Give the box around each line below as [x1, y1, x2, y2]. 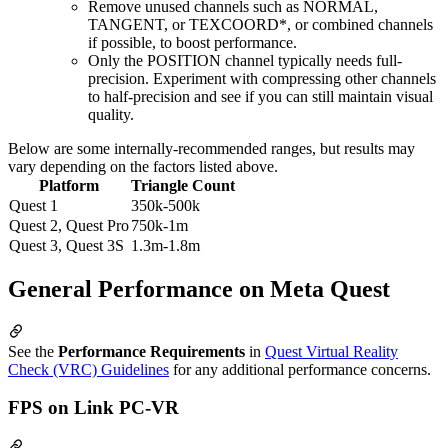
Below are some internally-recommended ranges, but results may [8, 139, 415, 157]
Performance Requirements [58, 342, 245, 360]
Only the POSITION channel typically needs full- [88, 51, 402, 69]
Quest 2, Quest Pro [9, 216, 129, 234]
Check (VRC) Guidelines [8, 360, 169, 378]
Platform [39, 176, 99, 194]
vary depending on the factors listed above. [8, 157, 278, 175]
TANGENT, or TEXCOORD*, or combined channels [88, 15, 433, 33]
